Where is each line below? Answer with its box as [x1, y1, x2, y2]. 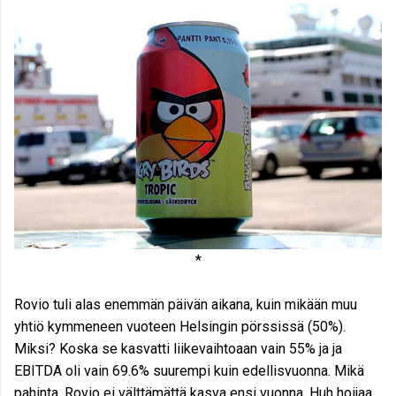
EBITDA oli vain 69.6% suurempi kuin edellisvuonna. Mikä [14, 362, 364, 379]
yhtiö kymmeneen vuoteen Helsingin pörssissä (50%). [14, 317, 346, 335]
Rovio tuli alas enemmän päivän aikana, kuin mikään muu [14, 295, 357, 313]
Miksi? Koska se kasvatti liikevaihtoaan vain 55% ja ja [14, 339, 342, 357]
